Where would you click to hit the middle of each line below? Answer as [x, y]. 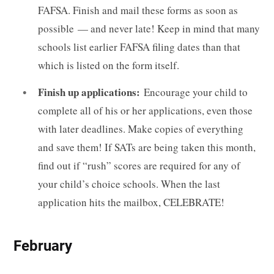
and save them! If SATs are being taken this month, [147, 147]
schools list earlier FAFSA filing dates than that [139, 47]
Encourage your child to [196, 92]
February [43, 246]
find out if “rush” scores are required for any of [139, 165]
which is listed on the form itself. [109, 65]
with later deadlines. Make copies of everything [141, 128]
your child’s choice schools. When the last [129, 183]
